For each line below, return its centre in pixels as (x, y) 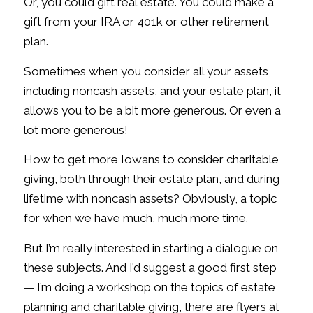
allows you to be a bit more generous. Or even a (152, 110)
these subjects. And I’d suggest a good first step (150, 267)
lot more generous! (75, 130)
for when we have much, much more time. (136, 218)
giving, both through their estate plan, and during (151, 179)
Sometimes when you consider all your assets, (147, 71)
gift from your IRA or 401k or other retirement (146, 22)
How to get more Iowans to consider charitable (151, 160)
